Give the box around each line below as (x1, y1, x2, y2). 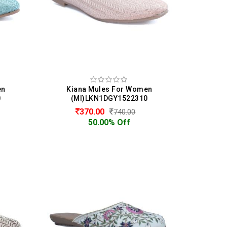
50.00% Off (88, 117, 131, 127)
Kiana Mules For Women (66, 85, 153, 93)
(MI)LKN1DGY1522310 (70, 94, 148, 102)
